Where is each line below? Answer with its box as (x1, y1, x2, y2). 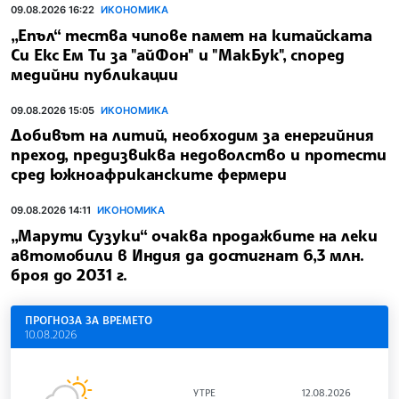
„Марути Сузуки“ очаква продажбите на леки (11, 225, 378, 246)
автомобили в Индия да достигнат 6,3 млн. (11, 245, 364, 265)
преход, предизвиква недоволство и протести (11, 144, 387, 165)
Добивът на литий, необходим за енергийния (11, 125, 374, 145)
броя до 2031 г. (11, 265, 127, 285)
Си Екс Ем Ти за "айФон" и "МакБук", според (11, 44, 345, 64)
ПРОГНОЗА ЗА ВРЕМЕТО (25, 313, 152, 328)
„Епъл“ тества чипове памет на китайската (11, 24, 372, 45)
